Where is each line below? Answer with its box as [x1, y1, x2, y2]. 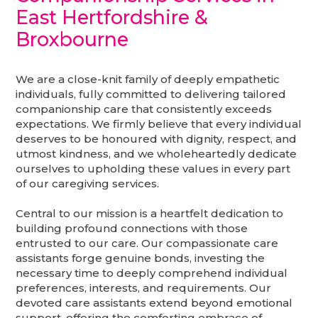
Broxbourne [16, 28, 129, 52]
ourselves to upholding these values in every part [16, 161, 291, 175]
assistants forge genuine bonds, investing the [16, 251, 265, 265]
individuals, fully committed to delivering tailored [16, 87, 287, 101]
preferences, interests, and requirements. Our [16, 280, 272, 295]
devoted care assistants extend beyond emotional [16, 295, 293, 309]
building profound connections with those [16, 221, 248, 235]
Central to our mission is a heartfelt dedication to [16, 206, 284, 220]
